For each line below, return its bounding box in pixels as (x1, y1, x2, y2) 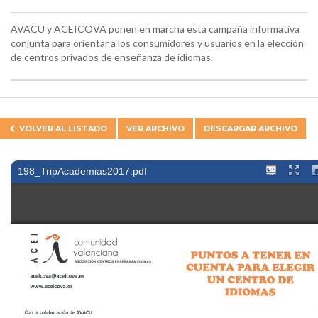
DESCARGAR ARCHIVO (204, 123, 298, 133)
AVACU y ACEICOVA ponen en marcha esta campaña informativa (11, 22, 300, 35)
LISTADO (68, 123, 108, 133)
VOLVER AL (19, 123, 69, 133)
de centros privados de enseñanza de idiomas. (11, 50, 213, 63)
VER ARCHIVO (126, 123, 185, 133)
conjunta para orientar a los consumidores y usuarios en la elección (11, 36, 304, 49)
